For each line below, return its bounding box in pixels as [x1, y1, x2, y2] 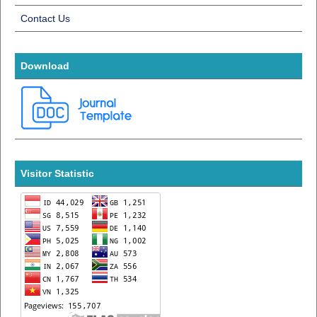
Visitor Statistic [20, 167, 94, 179]
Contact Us [20, 12, 70, 24]
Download [20, 59, 69, 71]
